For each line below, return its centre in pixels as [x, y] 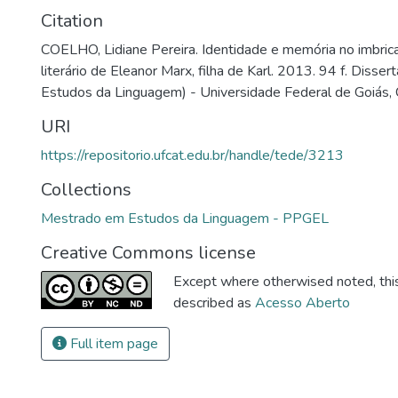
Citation [72, 20]
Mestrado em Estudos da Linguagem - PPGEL [185, 218]
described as [214, 302]
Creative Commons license [148, 252]
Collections [86, 189]
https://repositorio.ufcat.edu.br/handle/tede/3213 [192, 155]
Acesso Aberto [302, 302]
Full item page [112, 343]
